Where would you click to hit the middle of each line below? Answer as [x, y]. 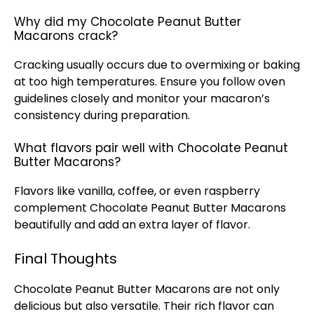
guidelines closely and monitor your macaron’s [142, 98]
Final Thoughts [66, 259]
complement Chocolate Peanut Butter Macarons [150, 208]
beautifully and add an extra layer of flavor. [132, 225]
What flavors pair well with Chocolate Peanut [151, 148]
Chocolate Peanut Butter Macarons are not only [147, 289]
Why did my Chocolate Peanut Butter [128, 22]
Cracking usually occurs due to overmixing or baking [157, 65]
